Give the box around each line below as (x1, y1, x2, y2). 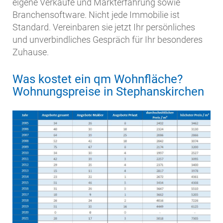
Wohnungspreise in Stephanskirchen (12, 85, 204, 99)
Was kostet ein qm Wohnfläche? (12, 72, 183, 87)
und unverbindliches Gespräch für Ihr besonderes (12, 34, 203, 45)
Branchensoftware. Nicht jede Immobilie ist (12, 9, 180, 20)
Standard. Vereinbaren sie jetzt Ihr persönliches (12, 22, 195, 33)
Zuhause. (12, 47, 49, 58)
